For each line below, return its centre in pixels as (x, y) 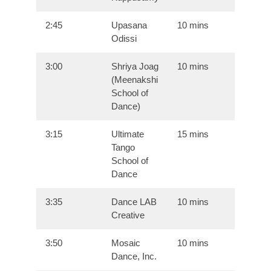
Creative (128, 215)
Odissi (124, 39)
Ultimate (128, 134)
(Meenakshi (135, 80)
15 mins (193, 134)
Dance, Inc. (134, 256)
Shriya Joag (135, 67)
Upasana (129, 25)
